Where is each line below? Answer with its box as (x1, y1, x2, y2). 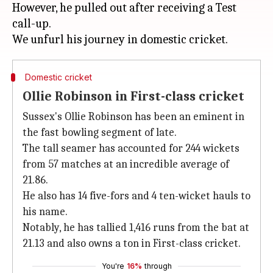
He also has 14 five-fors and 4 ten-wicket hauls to (23, 190, 250, 202)
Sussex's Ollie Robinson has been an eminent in (23, 110, 244, 123)
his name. (23, 205, 68, 218)
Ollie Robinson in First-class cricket (23, 88, 244, 104)
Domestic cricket (24, 72, 92, 82)
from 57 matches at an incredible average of (23, 158, 229, 171)
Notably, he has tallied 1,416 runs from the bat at (23, 221, 249, 234)
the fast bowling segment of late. (23, 126, 177, 139)
